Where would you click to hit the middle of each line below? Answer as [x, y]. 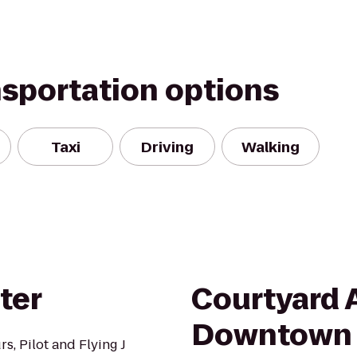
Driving [167, 147]
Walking [271, 147]
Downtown [272, 335]
